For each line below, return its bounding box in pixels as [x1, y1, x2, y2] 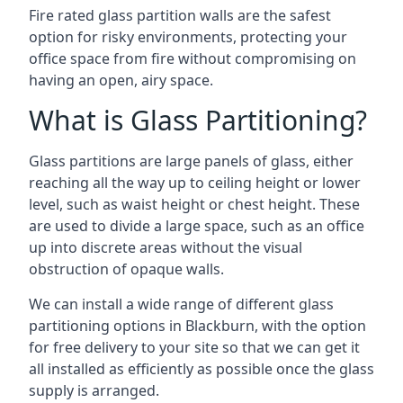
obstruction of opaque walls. [29, 258, 224, 279]
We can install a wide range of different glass [29, 293, 334, 314]
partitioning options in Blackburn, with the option [29, 315, 366, 336]
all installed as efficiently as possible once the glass [29, 358, 374, 379]
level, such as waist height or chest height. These [29, 193, 360, 214]
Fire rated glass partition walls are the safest [29, 4, 331, 25]
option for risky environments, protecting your [29, 26, 347, 47]
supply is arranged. [29, 380, 159, 400]
